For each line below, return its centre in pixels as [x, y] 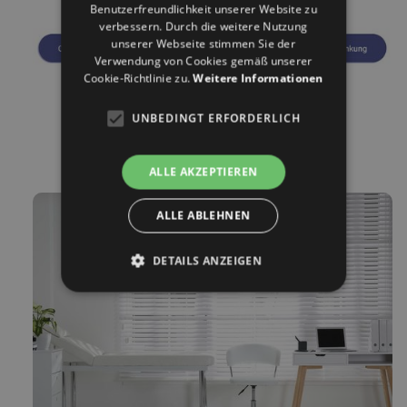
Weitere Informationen [258, 78]
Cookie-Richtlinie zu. [139, 78]
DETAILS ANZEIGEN [208, 261]
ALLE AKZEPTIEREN [203, 172]
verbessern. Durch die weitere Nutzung [203, 26]
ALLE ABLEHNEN [203, 215]
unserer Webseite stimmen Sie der [203, 44]
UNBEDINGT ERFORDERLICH [216, 118]
